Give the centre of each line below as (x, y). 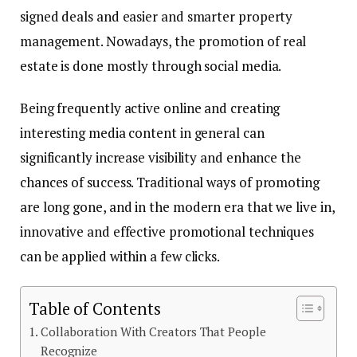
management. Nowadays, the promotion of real (163, 41)
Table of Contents (95, 309)
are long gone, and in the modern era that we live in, (177, 207)
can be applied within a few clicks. (120, 257)
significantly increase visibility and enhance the (161, 158)
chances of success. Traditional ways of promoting (170, 182)
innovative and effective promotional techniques (167, 232)
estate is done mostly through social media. (151, 66)
